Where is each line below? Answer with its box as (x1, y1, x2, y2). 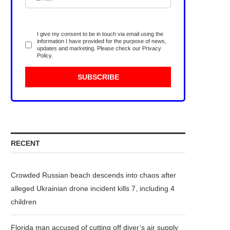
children (11, 198, 36, 206)
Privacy (142, 45, 161, 51)
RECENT (11, 139, 40, 147)
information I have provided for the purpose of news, (37, 38, 166, 44)
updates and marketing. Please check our (37, 45, 142, 51)
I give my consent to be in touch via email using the (37, 31, 163, 37)
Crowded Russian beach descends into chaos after (11, 171, 176, 179)
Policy (37, 52, 51, 59)
